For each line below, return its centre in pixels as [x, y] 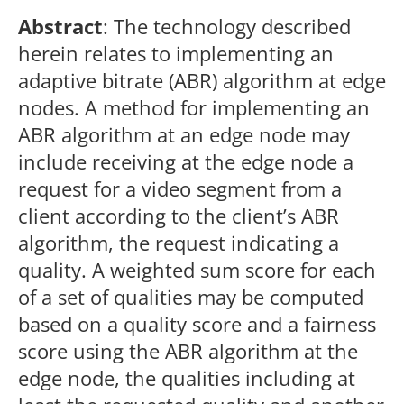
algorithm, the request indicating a [179, 243]
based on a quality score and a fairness [197, 324]
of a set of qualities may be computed [191, 297]
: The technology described [227, 26]
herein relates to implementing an [176, 53]
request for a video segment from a [180, 188]
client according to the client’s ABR [179, 216]
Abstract [60, 26]
